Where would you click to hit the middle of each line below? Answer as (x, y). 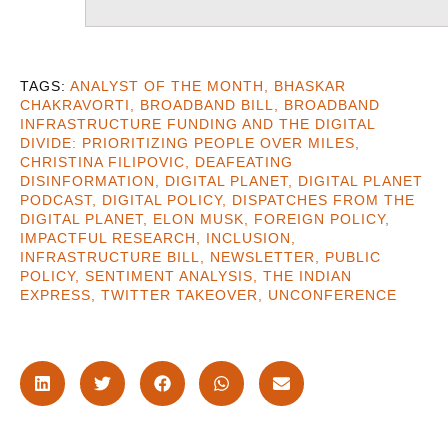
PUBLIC (353, 257)
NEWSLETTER (262, 257)
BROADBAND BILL (207, 105)
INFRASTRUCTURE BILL (110, 257)
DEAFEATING (244, 162)
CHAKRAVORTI (75, 105)
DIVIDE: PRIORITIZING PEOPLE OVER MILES (187, 143)
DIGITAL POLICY (162, 200)
